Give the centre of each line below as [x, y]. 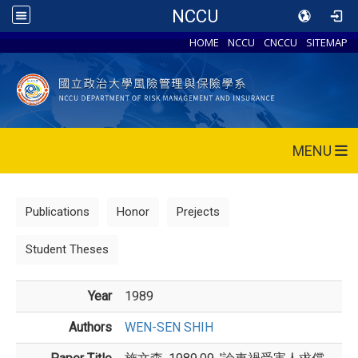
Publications [58, 211]
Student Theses [67, 249]
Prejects [198, 211]
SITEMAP [327, 42]
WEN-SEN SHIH [169, 327]
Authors [90, 327]
